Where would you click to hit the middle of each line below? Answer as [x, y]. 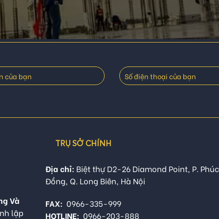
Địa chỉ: [60, 169]
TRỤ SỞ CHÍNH [83, 143]
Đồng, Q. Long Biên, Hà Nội [95, 181]
